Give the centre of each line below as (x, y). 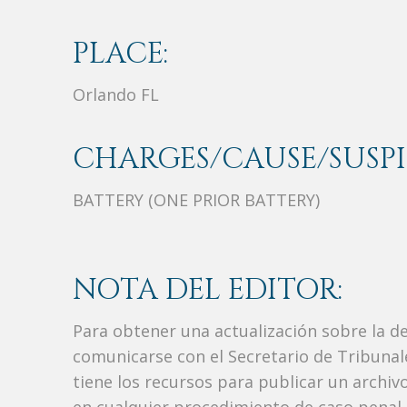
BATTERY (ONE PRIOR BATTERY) (196, 200)
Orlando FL (116, 95)
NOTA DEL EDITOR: (208, 291)
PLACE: (120, 55)
